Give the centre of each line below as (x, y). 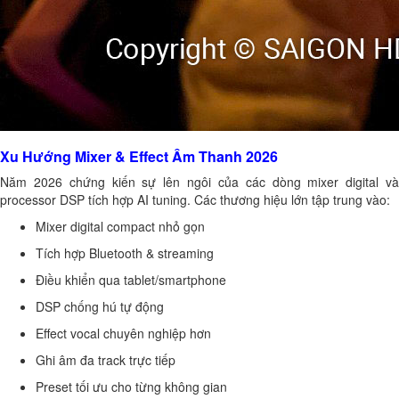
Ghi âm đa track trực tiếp (106, 360)
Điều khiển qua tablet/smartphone (131, 280)
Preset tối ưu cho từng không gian (131, 387)
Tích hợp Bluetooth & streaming (125, 253)
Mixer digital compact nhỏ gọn (120, 226)
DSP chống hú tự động (100, 306)
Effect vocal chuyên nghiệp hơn (123, 333)
